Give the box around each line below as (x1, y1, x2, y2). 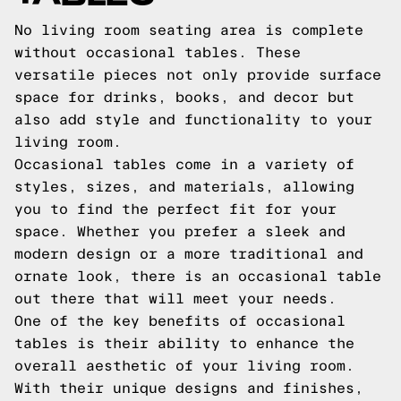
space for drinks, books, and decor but (14, 90, 354, 105)
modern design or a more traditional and (14, 246, 363, 261)
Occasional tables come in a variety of (14, 157, 354, 172)
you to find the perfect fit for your (14, 201, 337, 217)
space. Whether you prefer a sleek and (14, 224, 346, 239)
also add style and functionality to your (14, 112, 372, 127)
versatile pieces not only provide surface (14, 67, 381, 82)
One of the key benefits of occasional (14, 313, 346, 328)
